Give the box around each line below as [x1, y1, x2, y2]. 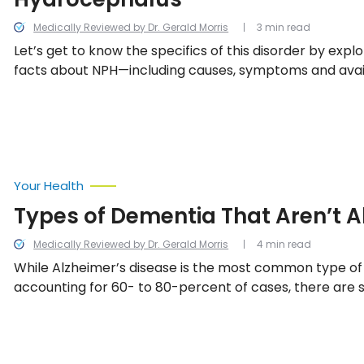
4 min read [257, 237, 312, 251]
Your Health [14, 177, 84, 194]
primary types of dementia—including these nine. [14, 297, 327, 316]
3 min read [257, 20, 311, 34]
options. [14, 80, 65, 99]
